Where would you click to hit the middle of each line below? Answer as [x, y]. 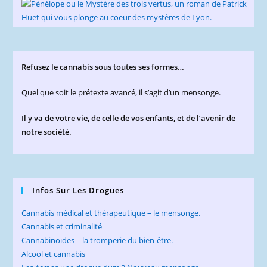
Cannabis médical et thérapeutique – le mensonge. [111, 213]
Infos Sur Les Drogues [78, 190]
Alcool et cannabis [54, 254]
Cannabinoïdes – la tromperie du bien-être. [97, 240]
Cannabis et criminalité [62, 227]
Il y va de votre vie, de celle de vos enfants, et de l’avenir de [129, 118]
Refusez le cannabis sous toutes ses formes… [103, 67]
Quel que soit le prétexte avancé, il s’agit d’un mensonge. [121, 93]
